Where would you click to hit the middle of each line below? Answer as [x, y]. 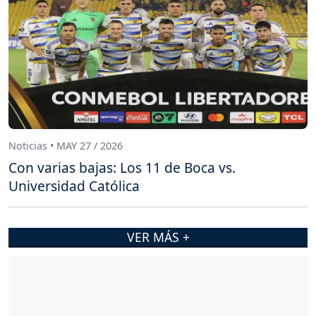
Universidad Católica [74, 186]
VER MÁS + [158, 237]
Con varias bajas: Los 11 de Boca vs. [122, 167]
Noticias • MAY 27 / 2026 [66, 145]
